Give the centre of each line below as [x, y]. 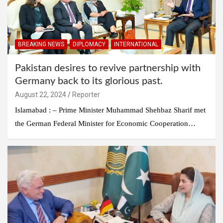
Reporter [86, 94]
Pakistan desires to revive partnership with [108, 68]
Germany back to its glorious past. [89, 81]
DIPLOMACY [89, 44]
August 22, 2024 [41, 94]
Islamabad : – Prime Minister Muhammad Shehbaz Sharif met [110, 110]
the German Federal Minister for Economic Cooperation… [105, 123]
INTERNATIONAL [136, 44]
